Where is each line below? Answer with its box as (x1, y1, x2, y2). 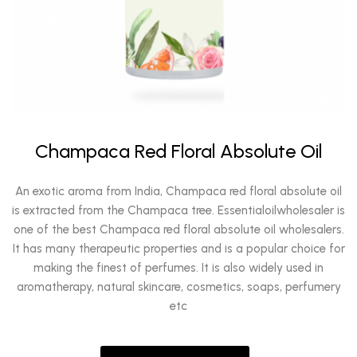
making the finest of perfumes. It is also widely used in (33, 261, 324, 275)
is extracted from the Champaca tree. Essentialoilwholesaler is (12, 203, 345, 218)
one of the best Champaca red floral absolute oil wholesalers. (13, 222, 344, 237)
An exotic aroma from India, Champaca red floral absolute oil (15, 184, 342, 198)
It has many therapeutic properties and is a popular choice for (12, 241, 345, 256)
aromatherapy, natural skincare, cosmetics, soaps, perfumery (16, 280, 341, 294)
